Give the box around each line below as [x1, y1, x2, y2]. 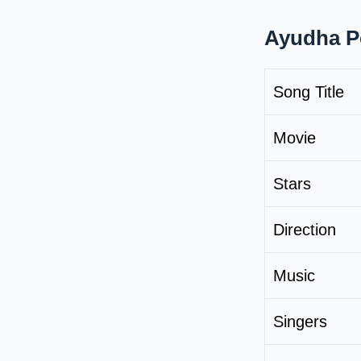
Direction [273, 220, 336, 239]
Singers [273, 312, 327, 330]
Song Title [273, 82, 344, 101]
